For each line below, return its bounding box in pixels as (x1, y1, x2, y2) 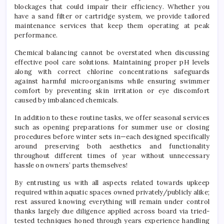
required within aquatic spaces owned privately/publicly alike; (14, 188, 209, 197)
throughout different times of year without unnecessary (14, 151, 209, 160)
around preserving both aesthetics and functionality (14, 142, 209, 151)
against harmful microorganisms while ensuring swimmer (14, 77, 209, 86)
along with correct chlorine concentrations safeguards (14, 67, 209, 76)
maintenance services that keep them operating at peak (14, 21, 209, 30)
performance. (14, 31, 58, 40)
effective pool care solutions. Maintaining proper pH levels (14, 58, 209, 67)
